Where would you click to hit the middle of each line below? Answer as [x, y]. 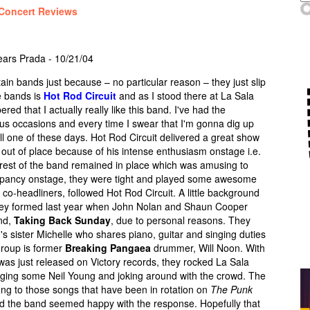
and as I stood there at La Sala [185, 95]
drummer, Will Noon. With [208, 248]
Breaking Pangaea [108, 248]
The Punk [231, 289]
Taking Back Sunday [62, 220]
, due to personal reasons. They [181, 220]
